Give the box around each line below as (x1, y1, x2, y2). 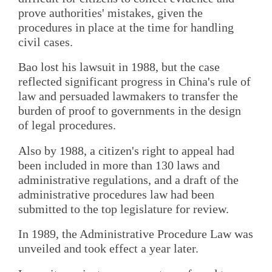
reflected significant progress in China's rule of (18, 75, 251, 89)
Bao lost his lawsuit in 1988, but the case (18, 60, 220, 74)
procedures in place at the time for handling (18, 21, 234, 35)
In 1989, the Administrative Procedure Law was (18, 227, 253, 241)
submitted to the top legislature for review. (18, 202, 229, 216)
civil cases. (18, 35, 73, 49)
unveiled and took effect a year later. (18, 242, 199, 256)
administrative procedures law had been (18, 187, 214, 201)
